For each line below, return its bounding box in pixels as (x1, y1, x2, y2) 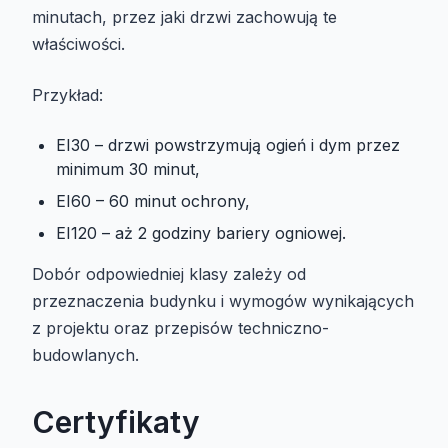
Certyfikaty (32, 404, 200, 441)
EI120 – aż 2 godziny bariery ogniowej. (56, 223, 346, 244)
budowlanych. (32, 345, 139, 366)
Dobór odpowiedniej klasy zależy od (32, 264, 306, 285)
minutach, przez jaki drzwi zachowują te (32, 7, 337, 28)
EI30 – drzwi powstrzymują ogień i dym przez (56, 135, 400, 156)
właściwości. (32, 34, 125, 55)
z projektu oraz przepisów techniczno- (32, 318, 329, 339)
